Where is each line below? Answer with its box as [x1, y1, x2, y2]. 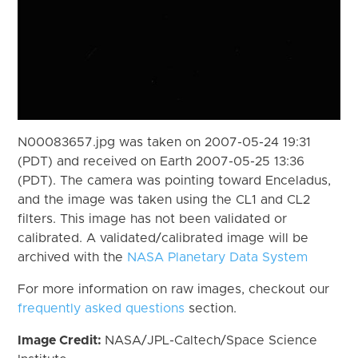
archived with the [18, 250, 128, 264]
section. [185, 301, 237, 315]
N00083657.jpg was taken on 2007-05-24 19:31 [18, 135, 312, 149]
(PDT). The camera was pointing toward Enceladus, [18, 173, 332, 187]
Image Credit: [18, 333, 105, 347]
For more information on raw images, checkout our [18, 282, 330, 296]
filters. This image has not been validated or [18, 212, 288, 225]
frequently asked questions [18, 301, 185, 315]
